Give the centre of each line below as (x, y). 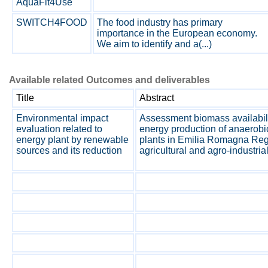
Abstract (157, 98)
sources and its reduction (69, 150)
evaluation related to (59, 129)
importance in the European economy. (177, 33)
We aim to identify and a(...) (154, 44)
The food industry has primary (160, 22)
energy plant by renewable (72, 140)
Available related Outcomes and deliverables (109, 80)
